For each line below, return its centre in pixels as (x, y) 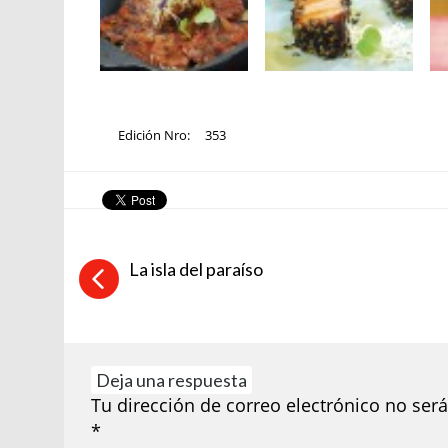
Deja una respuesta (172, 380)
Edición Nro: (156, 134)
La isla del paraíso (196, 268)
